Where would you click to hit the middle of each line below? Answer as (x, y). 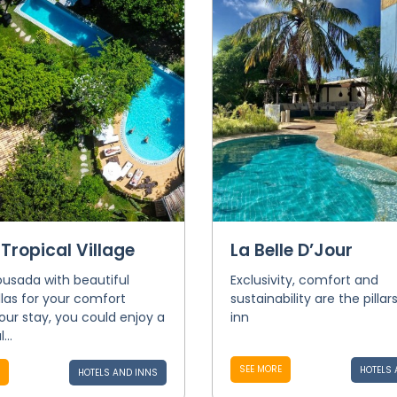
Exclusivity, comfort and (304, 280)
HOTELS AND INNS (117, 373)
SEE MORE (260, 369)
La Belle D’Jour (291, 250)
